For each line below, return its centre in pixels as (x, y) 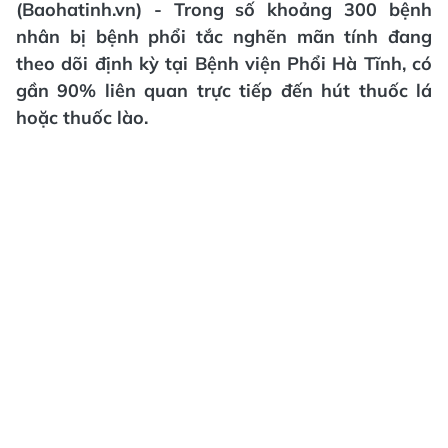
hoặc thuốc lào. (82, 117)
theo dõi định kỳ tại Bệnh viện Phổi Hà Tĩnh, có (224, 63)
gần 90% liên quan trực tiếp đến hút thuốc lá (224, 90)
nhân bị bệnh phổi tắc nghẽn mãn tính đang (224, 36)
